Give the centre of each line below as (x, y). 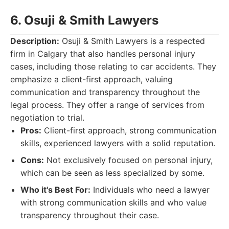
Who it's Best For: (55, 190)
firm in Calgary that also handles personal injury (103, 54)
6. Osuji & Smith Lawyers (84, 20)
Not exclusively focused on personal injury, (128, 160)
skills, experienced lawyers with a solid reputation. (118, 143)
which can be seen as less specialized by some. (112, 173)
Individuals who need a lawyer (150, 190)
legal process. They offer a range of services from (107, 105)
